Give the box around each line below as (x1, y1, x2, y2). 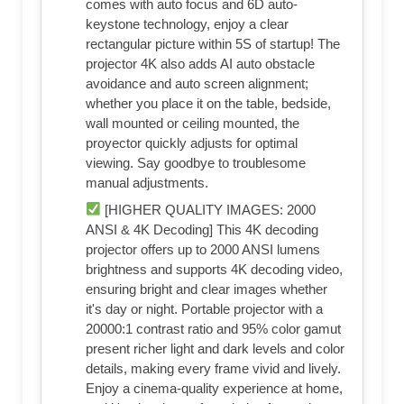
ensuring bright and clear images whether (86, 280, 327, 297)
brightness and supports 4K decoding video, (86, 261, 343, 277)
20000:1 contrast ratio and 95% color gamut (86, 320, 341, 336)
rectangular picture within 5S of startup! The (86, 35, 340, 51)
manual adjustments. (86, 174, 208, 190)
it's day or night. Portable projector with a (86, 300, 323, 317)
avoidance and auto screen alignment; (86, 75, 308, 91)
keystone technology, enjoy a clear (86, 15, 289, 32)
